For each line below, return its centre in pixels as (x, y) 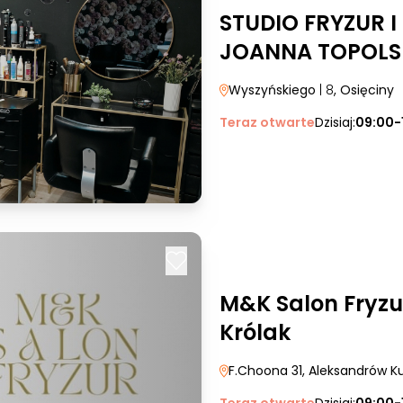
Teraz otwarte (267, 122)
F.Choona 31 (265, 371)
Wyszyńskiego (272, 90)
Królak (255, 332)
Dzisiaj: (335, 122)
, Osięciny (364, 90)
